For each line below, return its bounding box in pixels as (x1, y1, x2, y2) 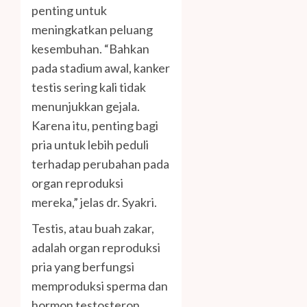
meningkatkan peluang (32, 21, 153, 37)
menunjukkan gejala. (32, 98, 140, 114)
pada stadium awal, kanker (32, 60, 170, 75)
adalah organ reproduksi (32, 239, 160, 255)
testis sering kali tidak (32, 79, 146, 95)
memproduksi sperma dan (32, 278, 168, 293)
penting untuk (32, 2, 107, 18)
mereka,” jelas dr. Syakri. (32, 194, 157, 210)
